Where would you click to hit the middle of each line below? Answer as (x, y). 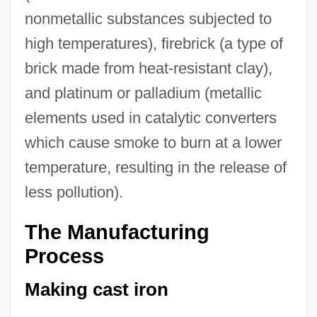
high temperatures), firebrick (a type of (154, 44)
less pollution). (74, 192)
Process (64, 257)
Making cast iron (96, 289)
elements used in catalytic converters (150, 118)
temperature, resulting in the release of (155, 168)
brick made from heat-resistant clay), (148, 69)
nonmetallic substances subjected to (148, 19)
